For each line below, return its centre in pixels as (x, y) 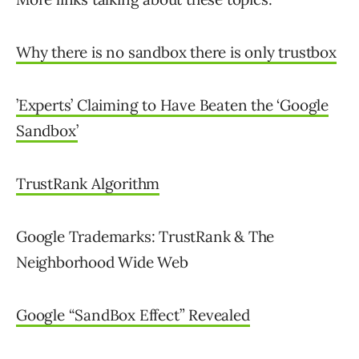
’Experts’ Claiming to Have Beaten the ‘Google (172, 105)
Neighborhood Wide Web (102, 262)
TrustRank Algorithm (88, 184)
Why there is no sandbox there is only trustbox (176, 52)
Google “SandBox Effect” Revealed (133, 315)
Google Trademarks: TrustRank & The (145, 236)
